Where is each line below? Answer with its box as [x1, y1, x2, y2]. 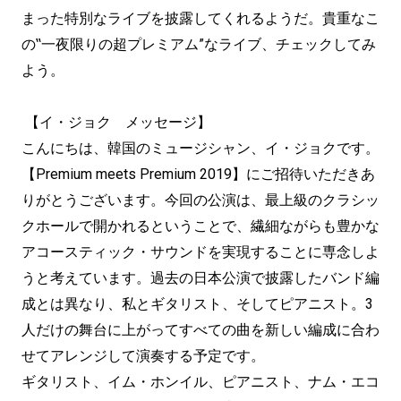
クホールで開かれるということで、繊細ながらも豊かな [21, 218, 380, 235]
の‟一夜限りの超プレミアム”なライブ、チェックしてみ [21, 36, 376, 53]
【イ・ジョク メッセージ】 [21, 114, 211, 131]
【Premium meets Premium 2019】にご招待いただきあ [21, 166, 375, 183]
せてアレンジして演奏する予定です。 [21, 347, 265, 364]
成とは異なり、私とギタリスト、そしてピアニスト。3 [21, 295, 373, 312]
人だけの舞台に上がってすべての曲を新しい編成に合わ [21, 321, 380, 338]
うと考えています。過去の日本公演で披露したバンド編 [21, 269, 380, 286]
